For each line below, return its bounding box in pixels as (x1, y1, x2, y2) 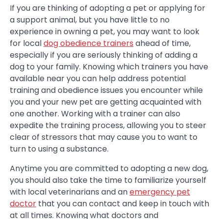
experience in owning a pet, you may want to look (10, 25, 199, 37)
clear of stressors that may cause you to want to (10, 131, 197, 143)
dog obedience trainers (44, 37, 133, 49)
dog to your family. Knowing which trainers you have (10, 61, 208, 72)
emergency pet (130, 186, 190, 197)
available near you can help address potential (10, 72, 186, 84)
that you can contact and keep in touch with (36, 197, 209, 209)
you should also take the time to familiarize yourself (10, 174, 206, 186)
